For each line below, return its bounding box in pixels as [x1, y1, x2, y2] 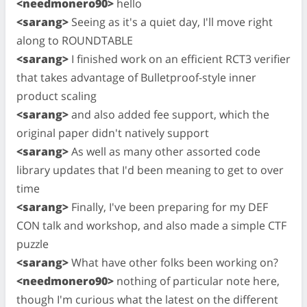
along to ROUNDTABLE [16, 32, 133, 48]
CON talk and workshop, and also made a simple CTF [16, 217, 286, 233]
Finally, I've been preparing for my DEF [69, 199, 268, 214]
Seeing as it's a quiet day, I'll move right [69, 14, 273, 29]
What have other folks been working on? [69, 254, 278, 270]
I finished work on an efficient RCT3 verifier [69, 51, 291, 66]
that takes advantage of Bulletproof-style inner [16, 69, 256, 85]
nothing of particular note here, [114, 273, 280, 288]
